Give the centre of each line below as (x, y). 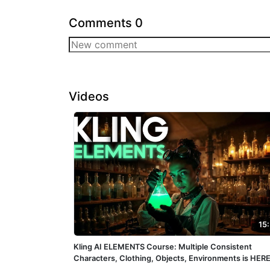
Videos (89, 96)
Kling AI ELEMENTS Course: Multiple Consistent (163, 246)
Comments (100, 23)
